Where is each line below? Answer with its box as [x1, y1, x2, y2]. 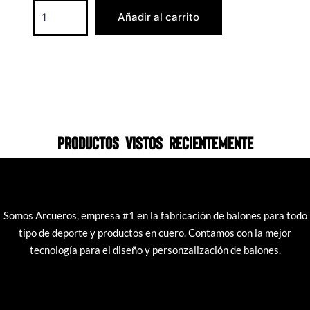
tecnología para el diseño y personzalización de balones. [29, 244, 281, 257]
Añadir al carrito [118, 10, 199, 24]
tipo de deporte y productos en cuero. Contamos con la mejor [19, 226, 291, 239]
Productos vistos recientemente [57, 132, 253, 154]
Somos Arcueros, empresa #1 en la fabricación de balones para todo [3, 209, 307, 222]
